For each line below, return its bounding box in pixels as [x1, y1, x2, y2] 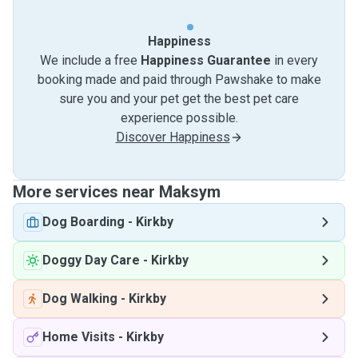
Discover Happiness [115, 129, 230, 145]
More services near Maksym [13, 182, 221, 201]
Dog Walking [42, 291, 117, 306]
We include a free [40, 53, 141, 68]
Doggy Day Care [42, 253, 140, 268]
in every [271, 53, 318, 68]
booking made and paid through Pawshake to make [37, 72, 321, 87]
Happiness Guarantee [141, 53, 271, 68]
